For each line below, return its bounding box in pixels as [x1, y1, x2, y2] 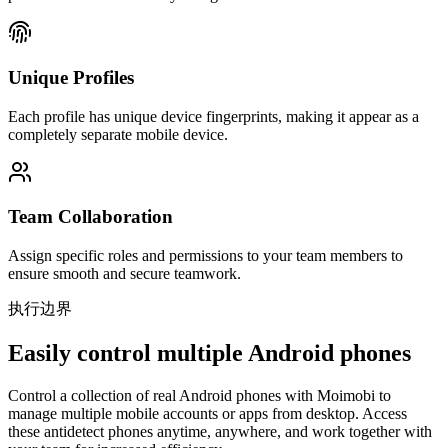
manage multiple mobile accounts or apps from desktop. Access [8, 404, 407, 422]
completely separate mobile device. [8, 125, 228, 143]
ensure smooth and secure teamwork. [8, 265, 241, 283]
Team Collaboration [8, 206, 173, 228]
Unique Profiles [8, 66, 134, 88]
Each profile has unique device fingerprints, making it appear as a [8, 107, 419, 125]
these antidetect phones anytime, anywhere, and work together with [8, 422, 432, 440]
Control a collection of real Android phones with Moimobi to [8, 386, 391, 404]
